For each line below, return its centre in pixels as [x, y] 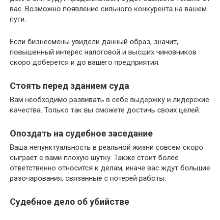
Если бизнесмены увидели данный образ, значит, [94, 42]
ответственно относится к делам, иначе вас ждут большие [110, 168]
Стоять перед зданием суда [69, 86]
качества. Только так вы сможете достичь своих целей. [105, 110]
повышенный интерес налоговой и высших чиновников [103, 52]
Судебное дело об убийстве [69, 202]
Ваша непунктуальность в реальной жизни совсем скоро [107, 147]
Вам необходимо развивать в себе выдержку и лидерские [110, 100]
